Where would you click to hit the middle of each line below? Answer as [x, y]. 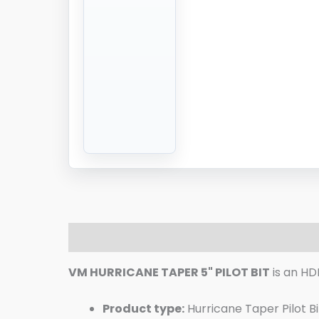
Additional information [225, 237]
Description [104, 237]
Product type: [143, 308]
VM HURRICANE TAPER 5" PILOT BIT [169, 272]
